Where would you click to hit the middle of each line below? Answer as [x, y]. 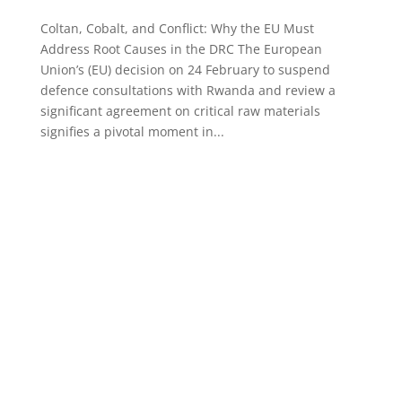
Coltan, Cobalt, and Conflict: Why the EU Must [177, 28]
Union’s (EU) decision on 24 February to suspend [185, 69]
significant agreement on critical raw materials [180, 110]
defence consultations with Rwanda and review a [188, 90]
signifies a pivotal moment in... [132, 131]
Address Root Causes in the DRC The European [181, 48]
